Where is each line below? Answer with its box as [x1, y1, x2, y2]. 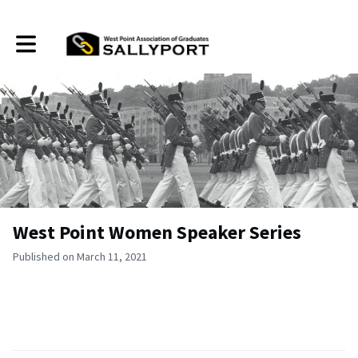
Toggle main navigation [15, 30, 125, 46]
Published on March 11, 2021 [13, 249, 147, 264]
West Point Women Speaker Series [13, 220, 301, 245]
